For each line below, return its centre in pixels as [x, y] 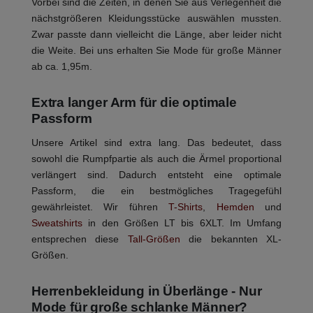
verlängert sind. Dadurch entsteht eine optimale [156, 175]
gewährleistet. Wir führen [100, 207]
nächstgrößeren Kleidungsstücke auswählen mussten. [156, 19]
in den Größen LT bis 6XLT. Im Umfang [182, 223]
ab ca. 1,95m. [62, 67]
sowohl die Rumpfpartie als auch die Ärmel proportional [156, 159]
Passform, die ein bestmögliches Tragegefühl [156, 191]
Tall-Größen [154, 239]
